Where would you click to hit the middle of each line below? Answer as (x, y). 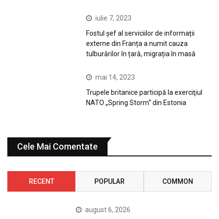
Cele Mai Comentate (57, 146)
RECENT (41, 181)
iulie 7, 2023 (114, 18)
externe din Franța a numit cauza (137, 43)
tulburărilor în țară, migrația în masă (141, 54)
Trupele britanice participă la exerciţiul (144, 92)
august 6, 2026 (108, 209)
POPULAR (109, 181)
